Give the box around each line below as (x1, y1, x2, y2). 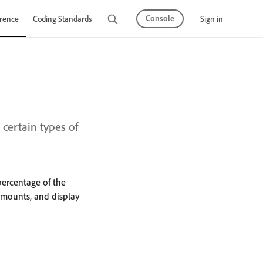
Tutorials (106, 14, 134, 23)
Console (146, 12, 174, 23)
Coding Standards (33, 14, 92, 23)
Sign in (200, 13, 223, 23)
